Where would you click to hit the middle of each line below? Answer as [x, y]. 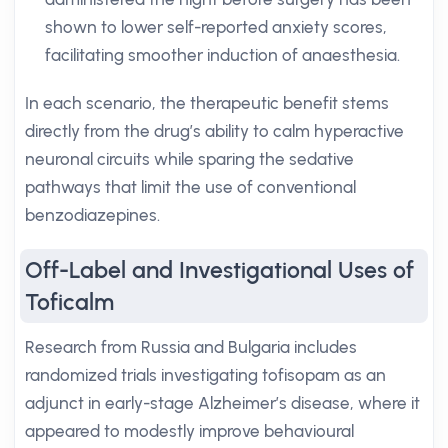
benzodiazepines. [92, 215]
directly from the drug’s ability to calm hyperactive [214, 131]
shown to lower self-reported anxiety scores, [216, 27]
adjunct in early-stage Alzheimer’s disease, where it [222, 403]
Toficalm [69, 302]
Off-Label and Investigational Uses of [219, 270]
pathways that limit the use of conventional [190, 187]
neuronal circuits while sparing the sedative [189, 159]
